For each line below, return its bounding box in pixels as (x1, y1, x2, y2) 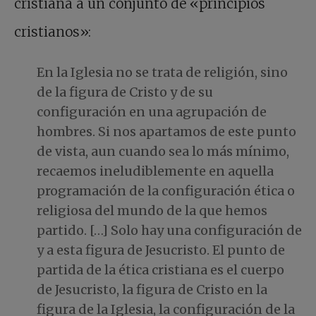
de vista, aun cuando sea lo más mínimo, (37, 143, 289, 160)
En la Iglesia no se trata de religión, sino (37, 64, 288, 81)
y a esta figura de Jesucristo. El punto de (37, 242, 285, 259)
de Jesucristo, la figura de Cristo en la (37, 281, 267, 298)
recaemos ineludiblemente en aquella (37, 163, 274, 180)
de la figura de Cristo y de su (37, 84, 213, 101)
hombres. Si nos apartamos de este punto (37, 123, 296, 140)
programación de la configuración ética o (37, 183, 295, 200)
